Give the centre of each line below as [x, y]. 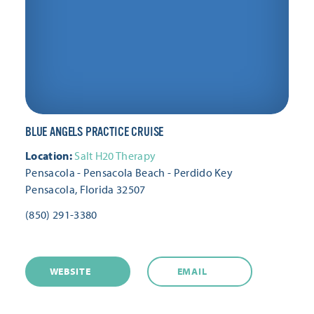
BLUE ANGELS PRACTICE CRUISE [95, 131]
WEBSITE [70, 271]
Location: [49, 155]
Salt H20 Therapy [115, 155]
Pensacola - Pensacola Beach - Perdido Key [129, 172]
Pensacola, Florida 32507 [86, 189]
